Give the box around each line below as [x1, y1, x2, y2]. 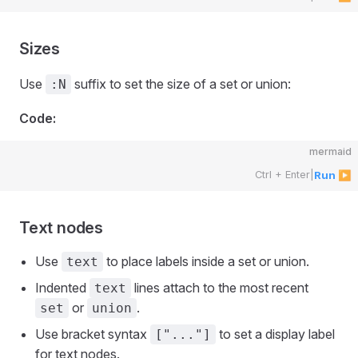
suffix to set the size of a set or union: [71, 76, 291, 92]
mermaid [309, 145, 352, 157]
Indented [35, 280, 89, 296]
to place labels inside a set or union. [103, 253, 309, 269]
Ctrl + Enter [255, 169, 310, 181]
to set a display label [216, 326, 335, 342]
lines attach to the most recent [131, 280, 308, 296]
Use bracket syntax [35, 326, 150, 342]
